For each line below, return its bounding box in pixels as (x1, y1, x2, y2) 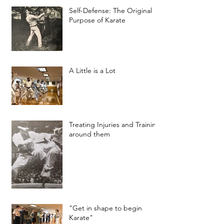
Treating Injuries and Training (69, 120, 160, 129)
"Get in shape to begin (69, 203, 142, 212)
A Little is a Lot (69, 66, 115, 75)
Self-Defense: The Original (69, 6, 152, 15)
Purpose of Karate (69, 15, 125, 24)
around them (69, 129, 110, 138)
